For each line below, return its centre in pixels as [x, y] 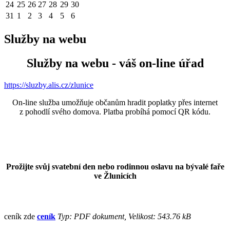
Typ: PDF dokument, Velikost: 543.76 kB [123, 216]
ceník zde [21, 216]
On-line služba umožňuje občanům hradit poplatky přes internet [115, 103]
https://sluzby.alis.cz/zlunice [49, 85]
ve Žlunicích [115, 176]
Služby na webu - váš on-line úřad [115, 63]
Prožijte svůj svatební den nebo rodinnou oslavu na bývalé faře [115, 167]
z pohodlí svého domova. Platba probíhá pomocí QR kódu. [115, 112]
